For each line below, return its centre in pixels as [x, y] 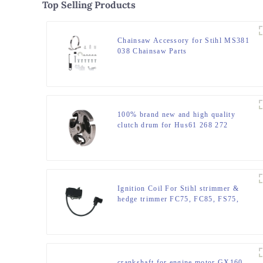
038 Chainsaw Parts [152, 51]
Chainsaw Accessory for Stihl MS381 [183, 41]
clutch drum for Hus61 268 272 [173, 125]
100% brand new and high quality [176, 115]
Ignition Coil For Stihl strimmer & [178, 189]
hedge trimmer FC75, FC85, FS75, [178, 199]
